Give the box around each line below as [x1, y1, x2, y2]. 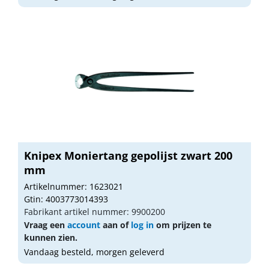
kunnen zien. [24, 231, 77, 243]
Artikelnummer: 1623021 [24, 180, 123, 192]
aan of [100, 219, 131, 231]
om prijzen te [154, 219, 211, 231]
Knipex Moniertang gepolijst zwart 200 [24, 148, 232, 163]
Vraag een [24, 219, 67, 231]
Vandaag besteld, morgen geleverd [24, 246, 165, 258]
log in [131, 219, 154, 231]
